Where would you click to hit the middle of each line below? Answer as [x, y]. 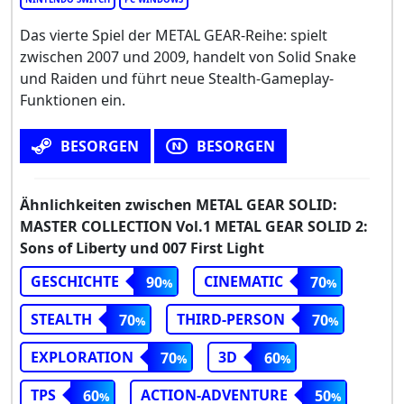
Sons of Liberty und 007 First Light [142, 248]
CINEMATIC [243, 281]
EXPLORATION [82, 357]
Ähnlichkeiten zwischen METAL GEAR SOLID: [179, 204]
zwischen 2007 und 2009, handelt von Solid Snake [188, 56]
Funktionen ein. [73, 100]
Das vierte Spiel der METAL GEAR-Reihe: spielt [174, 35]
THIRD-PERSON [231, 319]
